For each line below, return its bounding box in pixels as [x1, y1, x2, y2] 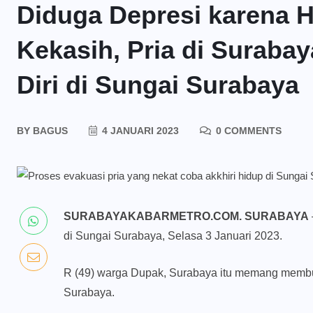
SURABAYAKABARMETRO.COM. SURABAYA [64, 210, 309, 223]
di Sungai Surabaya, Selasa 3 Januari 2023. [64, 230, 282, 242]
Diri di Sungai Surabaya [17, 71, 299, 99]
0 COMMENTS [213, 125, 282, 136]
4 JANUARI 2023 [99, 125, 179, 136]
